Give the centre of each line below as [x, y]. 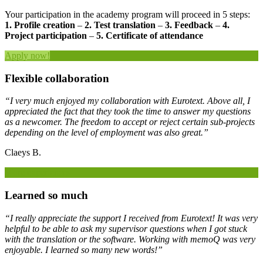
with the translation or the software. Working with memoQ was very [130, 239]
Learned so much [46, 195]
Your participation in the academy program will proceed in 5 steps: [127, 15]
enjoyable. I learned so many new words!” [84, 249]
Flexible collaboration [57, 78]
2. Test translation [120, 25]
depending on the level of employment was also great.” [107, 133]
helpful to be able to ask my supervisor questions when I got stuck [126, 228]
